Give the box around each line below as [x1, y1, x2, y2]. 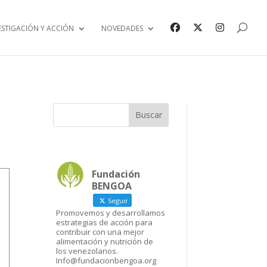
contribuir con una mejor [56, 226, 145, 237]
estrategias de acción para [56, 216, 153, 228]
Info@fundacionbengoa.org [56, 254, 157, 266]
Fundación [92, 167, 141, 181]
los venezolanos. [56, 245, 119, 256]
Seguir [106, 195, 129, 205]
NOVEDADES [101, 23, 143, 33]
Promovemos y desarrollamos [56, 207, 166, 218]
